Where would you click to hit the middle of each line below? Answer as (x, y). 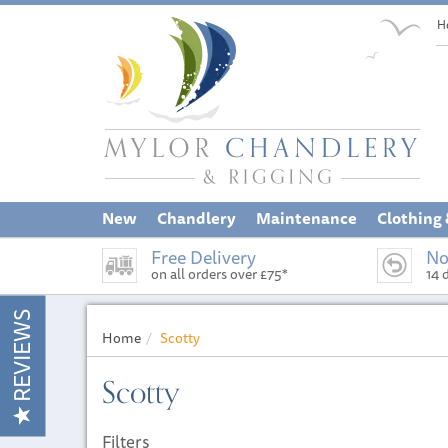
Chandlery (196, 218)
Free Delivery (203, 257)
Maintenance (306, 218)
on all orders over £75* (219, 274)
